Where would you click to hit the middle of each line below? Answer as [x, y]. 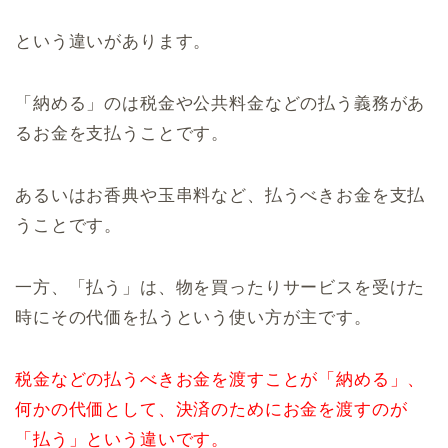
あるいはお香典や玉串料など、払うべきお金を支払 [220, 195]
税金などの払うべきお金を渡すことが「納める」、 [220, 379]
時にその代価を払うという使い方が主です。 [193, 317]
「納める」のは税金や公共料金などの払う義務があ [220, 103]
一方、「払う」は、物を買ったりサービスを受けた [220, 287]
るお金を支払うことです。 [122, 133]
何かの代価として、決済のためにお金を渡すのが [211, 409]
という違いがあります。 [113, 41]
